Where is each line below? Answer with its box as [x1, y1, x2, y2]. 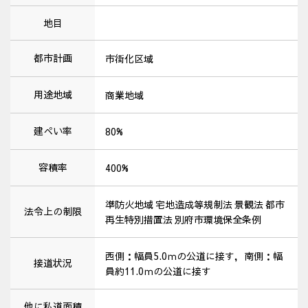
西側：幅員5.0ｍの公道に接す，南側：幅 [105, 249, 283, 263]
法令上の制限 [23, 204, 82, 219]
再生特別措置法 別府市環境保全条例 [105, 212, 261, 227]
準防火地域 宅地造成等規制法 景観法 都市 [105, 197, 285, 212]
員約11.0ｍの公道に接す [105, 264, 211, 278]
